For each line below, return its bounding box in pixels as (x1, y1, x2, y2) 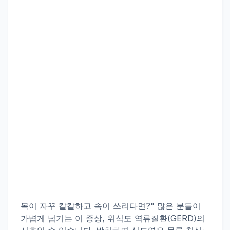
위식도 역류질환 (107, 213, 167, 223)
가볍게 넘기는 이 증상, (21, 213, 107, 223)
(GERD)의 (167, 213, 205, 223)
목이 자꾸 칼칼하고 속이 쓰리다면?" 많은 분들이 (21, 201, 201, 211)
